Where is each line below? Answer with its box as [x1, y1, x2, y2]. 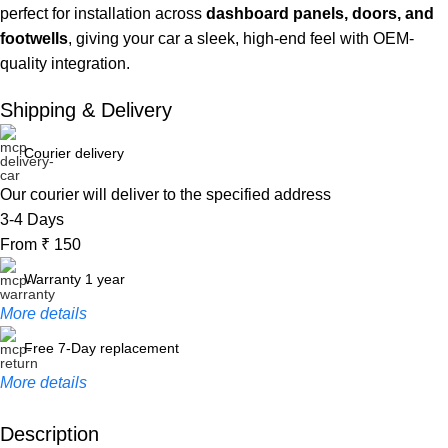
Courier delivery [24, 145, 124, 161]
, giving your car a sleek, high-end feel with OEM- [68, 30, 414, 47]
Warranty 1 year [24, 271, 125, 287]
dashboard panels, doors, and [206, 5, 434, 22]
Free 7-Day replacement [24, 340, 179, 356]
